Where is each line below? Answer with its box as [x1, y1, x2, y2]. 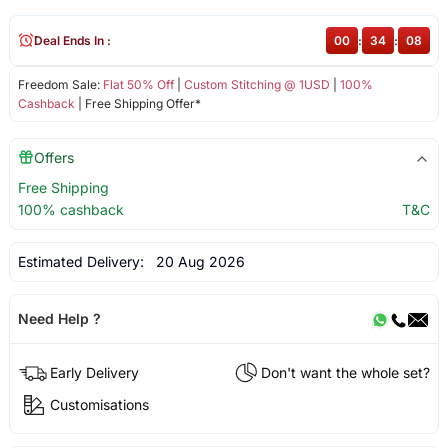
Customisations [49, 395, 149, 413]
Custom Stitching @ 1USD [183, 76, 330, 92]
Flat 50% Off [102, 76, 174, 92]
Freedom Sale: [17, 76, 103, 92]
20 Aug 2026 [147, 252, 245, 270]
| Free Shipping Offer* [74, 95, 201, 111]
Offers [33, 148, 74, 166]
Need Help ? [17, 309, 101, 327]
